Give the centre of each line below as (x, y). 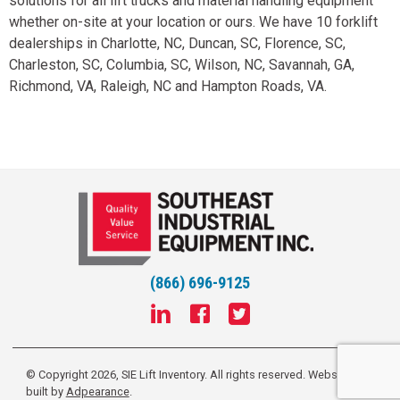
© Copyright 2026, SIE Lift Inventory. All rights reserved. (167, 374)
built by (46, 391)
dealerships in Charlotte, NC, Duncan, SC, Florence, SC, (177, 43)
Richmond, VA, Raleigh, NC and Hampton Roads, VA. (168, 86)
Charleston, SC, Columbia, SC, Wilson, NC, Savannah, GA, (182, 64)
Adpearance (97, 391)
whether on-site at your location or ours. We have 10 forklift (193, 21)
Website (329, 374)
